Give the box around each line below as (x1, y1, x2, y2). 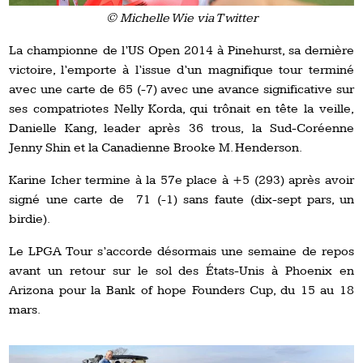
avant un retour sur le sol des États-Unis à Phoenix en (9, 263, 354, 279)
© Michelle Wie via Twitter (105, 10, 258, 26)
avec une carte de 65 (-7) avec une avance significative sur (9, 81, 354, 97)
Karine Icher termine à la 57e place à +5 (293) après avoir (9, 172, 354, 188)
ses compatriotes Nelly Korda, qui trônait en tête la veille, (9, 100, 354, 117)
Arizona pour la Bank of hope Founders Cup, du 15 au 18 (9, 282, 354, 298)
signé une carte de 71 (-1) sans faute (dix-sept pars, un (9, 191, 354, 207)
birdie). (9, 211, 51, 227)
